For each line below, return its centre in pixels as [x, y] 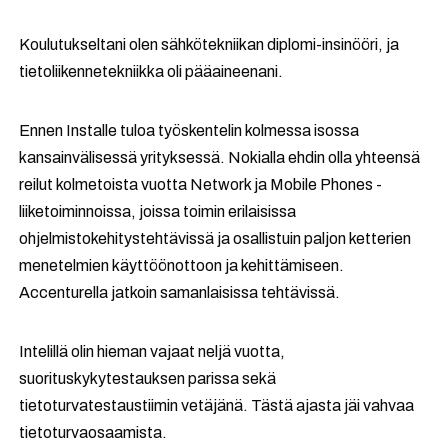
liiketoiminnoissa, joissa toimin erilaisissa [158, 212]
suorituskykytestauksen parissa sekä [148, 379]
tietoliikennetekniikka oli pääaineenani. [151, 72]
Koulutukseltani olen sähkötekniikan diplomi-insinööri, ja [209, 45]
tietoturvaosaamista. [93, 433]
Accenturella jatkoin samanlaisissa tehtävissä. [180, 293]
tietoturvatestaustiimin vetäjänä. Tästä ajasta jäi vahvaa [217, 406]
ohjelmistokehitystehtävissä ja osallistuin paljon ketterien [215, 239]
